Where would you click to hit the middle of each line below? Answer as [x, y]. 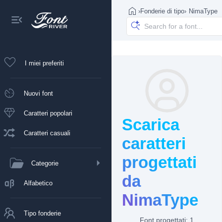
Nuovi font [38, 93]
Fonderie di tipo [162, 11]
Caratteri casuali [47, 133]
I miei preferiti [44, 63]
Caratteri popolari [48, 113]
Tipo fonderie [42, 213]
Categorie [45, 163]
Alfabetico [38, 183]
